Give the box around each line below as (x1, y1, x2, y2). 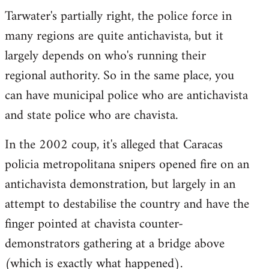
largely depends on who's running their (5, 44, 206, 68)
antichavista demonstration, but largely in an (5, 172, 235, 196)
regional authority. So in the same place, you (5, 64, 234, 88)
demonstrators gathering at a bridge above (5, 232, 225, 256)
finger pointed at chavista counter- (5, 212, 183, 236)
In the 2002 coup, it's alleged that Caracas (5, 133, 223, 157)
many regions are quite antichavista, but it (5, 24, 223, 48)
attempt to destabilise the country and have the (5, 192, 249, 216)
